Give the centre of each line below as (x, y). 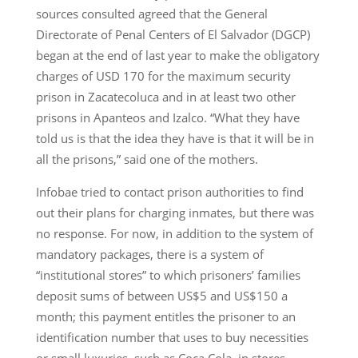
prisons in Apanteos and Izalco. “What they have (167, 117)
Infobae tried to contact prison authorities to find (169, 191)
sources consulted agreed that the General (151, 13)
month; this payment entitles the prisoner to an (165, 316)
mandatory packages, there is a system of (149, 254)
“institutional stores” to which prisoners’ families (168, 274)
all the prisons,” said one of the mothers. (147, 159)
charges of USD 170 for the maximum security (163, 76)
